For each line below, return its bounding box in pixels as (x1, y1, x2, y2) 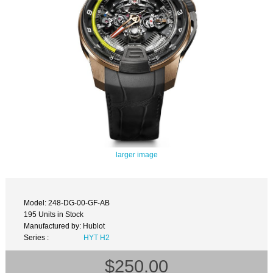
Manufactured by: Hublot (24, 222, 105, 230)
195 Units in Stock (24, 210, 84, 219)
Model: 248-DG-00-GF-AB (24, 199, 110, 207)
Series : (24, 233, 49, 242)
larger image (115, 150, 158, 158)
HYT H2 (83, 233, 110, 242)
